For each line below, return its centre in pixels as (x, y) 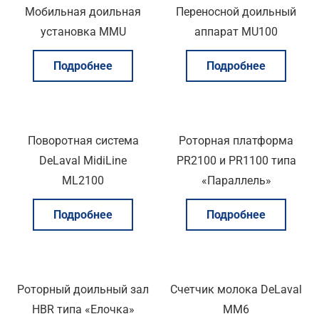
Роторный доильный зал (83, 289)
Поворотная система (83, 140)
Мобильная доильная (83, 11)
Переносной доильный (236, 11)
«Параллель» (236, 180)
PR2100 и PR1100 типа (236, 160)
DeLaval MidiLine (83, 160)
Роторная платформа (236, 140)
